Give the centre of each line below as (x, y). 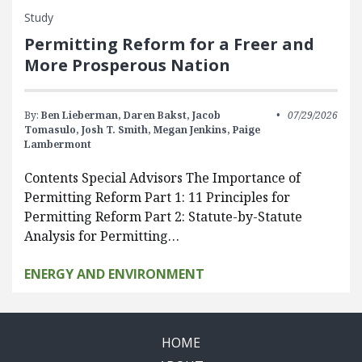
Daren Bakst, (157, 115)
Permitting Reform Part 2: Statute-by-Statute (163, 217)
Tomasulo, (52, 130)
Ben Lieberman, (81, 115)
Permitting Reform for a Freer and (169, 44)
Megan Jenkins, (192, 130)
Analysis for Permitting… (102, 236)
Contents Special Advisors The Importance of (162, 178)
